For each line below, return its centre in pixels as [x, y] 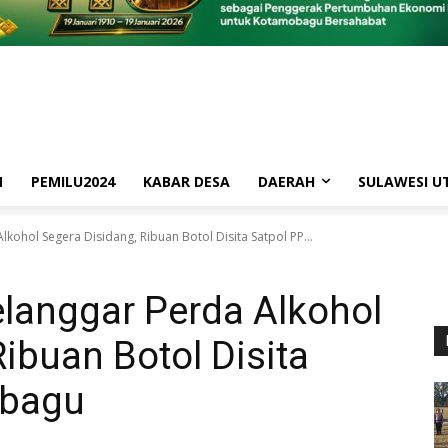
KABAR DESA [186, 181]
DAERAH [286, 181]
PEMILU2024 [73, 181]
